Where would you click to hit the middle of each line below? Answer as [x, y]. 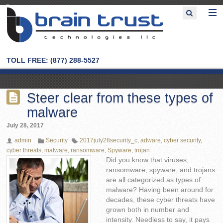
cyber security [182, 141]
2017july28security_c [109, 141]
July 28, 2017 [25, 126]
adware [151, 141]
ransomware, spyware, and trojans [161, 170]
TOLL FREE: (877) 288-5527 [53, 60]
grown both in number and [148, 210]
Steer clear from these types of [120, 98]
